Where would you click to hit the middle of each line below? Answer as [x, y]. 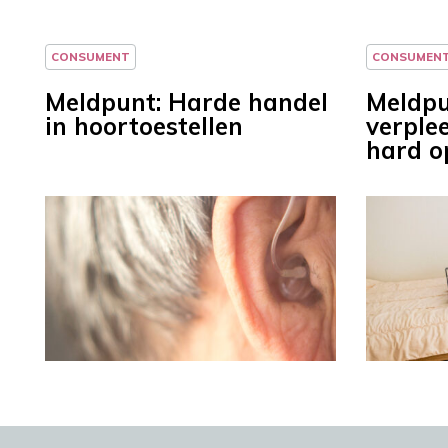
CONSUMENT [90, 57]
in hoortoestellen [144, 126]
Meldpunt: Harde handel [186, 102]
